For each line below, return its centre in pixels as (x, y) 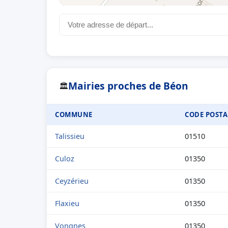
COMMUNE (74, 115)
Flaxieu (67, 203)
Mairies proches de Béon (128, 86)
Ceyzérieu (72, 181)
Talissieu (70, 136)
